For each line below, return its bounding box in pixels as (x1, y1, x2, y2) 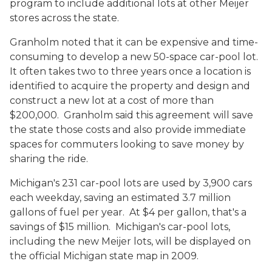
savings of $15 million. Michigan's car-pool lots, (10, 221, 230, 233)
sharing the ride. (10, 153, 88, 165)
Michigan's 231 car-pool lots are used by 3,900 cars (10, 177, 252, 189)
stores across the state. (10, 12, 121, 24)
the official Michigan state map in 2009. (10, 250, 199, 262)
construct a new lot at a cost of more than (10, 95, 214, 106)
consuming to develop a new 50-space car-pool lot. (10, 51, 260, 63)
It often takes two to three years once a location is (10, 66, 251, 77)
